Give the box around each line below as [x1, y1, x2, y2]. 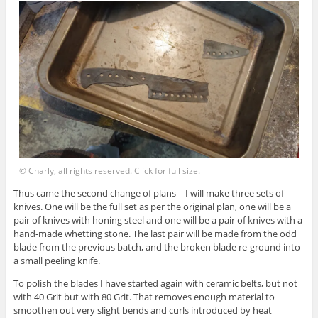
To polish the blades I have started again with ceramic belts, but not [13, 276, 297, 290]
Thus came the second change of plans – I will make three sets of [13, 186, 284, 199]
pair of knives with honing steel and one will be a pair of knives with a [13, 213, 302, 226]
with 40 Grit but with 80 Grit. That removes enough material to [13, 290, 275, 303]
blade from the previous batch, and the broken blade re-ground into [13, 240, 300, 253]
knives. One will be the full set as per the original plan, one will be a [13, 199, 291, 213]
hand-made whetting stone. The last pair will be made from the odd [13, 226, 297, 240]
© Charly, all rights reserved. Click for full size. [19, 165, 201, 177]
